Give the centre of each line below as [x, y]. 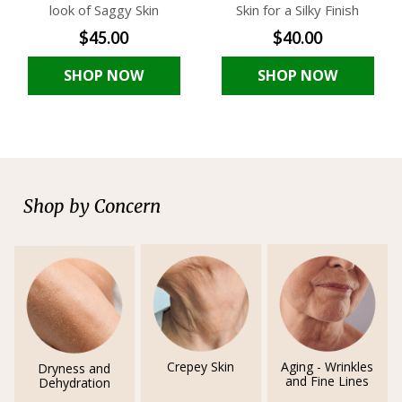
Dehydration [74, 383]
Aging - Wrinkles [328, 367]
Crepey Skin [201, 367]
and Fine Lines [328, 381]
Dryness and [74, 369]
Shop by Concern [92, 206]
